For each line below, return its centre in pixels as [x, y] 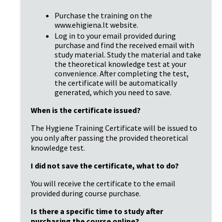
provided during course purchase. [86, 193]
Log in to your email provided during [115, 35]
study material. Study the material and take [128, 54]
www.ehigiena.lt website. [96, 25]
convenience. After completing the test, [122, 73]
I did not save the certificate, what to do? [105, 165]
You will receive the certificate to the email [103, 183]
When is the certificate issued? [86, 110]
